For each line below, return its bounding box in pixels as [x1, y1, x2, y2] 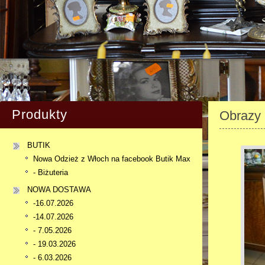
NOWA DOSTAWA [27, 185, 92, 194]
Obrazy [219, 108, 261, 123]
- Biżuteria [33, 168, 68, 177]
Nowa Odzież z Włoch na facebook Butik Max [33, 154, 190, 163]
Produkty [12, 107, 67, 122]
